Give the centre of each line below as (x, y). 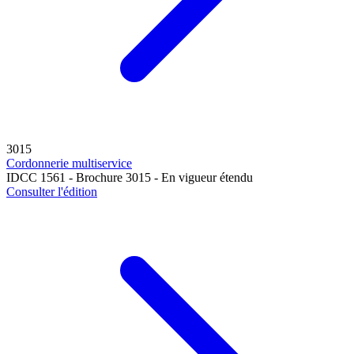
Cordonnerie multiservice (69, 164)
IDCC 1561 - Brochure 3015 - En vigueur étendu (130, 178)
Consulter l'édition (52, 192)
